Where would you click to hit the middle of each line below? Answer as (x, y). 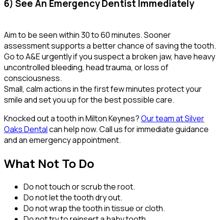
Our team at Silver (173, 119)
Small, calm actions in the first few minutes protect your (103, 89)
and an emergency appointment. (62, 140)
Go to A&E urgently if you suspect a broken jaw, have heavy (110, 57)
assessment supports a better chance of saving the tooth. (110, 46)
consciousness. (33, 78)
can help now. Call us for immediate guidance (128, 129)
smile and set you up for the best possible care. (89, 100)
